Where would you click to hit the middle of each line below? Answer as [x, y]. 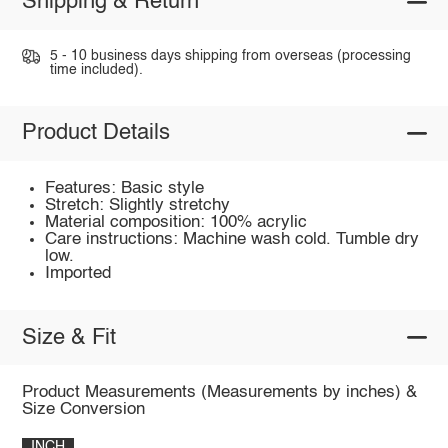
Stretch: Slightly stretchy [138, 205]
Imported [78, 273]
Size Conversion [83, 410]
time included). [96, 70]
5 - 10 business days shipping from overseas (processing [230, 56]
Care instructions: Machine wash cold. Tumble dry [232, 239]
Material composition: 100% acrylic [176, 222]
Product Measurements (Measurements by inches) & [219, 393]
